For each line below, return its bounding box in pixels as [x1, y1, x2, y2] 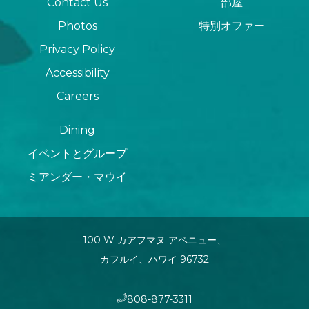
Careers [56, 90, 99, 103]
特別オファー [199, 19, 265, 33]
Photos [57, 19, 97, 33]
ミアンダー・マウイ [28, 170, 127, 184]
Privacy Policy [39, 43, 115, 57]
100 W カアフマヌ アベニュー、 [83, 234, 226, 247]
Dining [59, 123, 95, 137]
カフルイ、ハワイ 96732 [100, 253, 209, 266]
